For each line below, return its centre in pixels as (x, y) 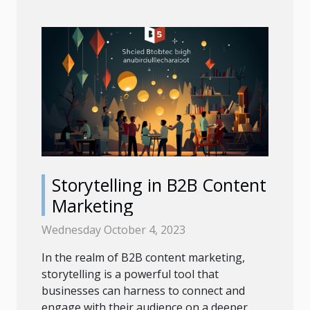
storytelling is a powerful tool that (130, 274)
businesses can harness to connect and (143, 291)
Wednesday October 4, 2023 (113, 230)
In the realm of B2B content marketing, (143, 258)
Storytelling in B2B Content (159, 185)
